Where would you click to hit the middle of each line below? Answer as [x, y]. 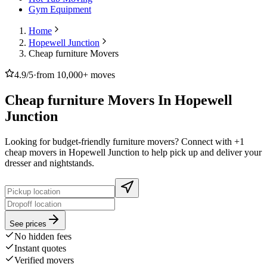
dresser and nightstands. [49, 163]
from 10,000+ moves [76, 75]
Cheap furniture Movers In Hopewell [119, 100]
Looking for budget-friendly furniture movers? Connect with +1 [125, 142]
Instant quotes [40, 249]
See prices [28, 224]
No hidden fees [43, 237]
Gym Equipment [60, 10]
